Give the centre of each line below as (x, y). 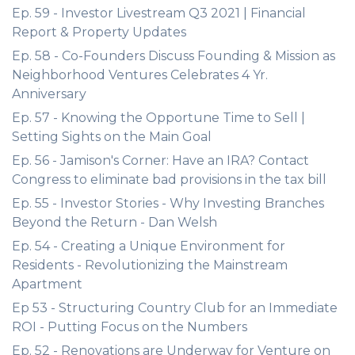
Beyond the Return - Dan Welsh (115, 222)
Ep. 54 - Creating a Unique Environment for (149, 246)
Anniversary (49, 94)
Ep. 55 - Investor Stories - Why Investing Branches (168, 203)
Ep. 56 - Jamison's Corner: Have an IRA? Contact (160, 160)
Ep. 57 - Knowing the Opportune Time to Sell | (158, 118)
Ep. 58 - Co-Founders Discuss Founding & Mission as (174, 56)
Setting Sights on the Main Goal (112, 137)
